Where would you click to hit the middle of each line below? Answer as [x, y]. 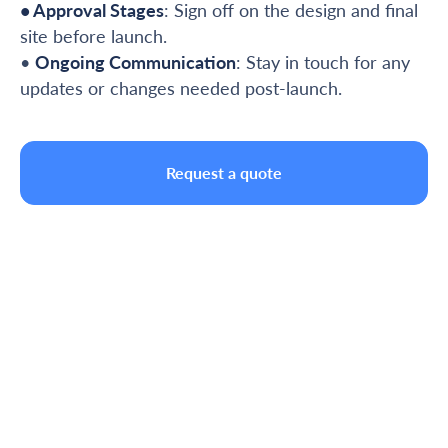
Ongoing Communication [135, 62]
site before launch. [93, 36]
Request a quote [224, 173]
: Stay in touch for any [323, 62]
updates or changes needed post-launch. [181, 88]
